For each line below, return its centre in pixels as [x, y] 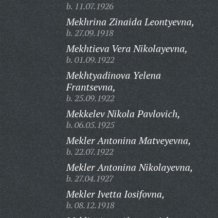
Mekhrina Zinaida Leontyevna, [130, 22]
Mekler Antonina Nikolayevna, [129, 167]
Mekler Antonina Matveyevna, [128, 140]
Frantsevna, [91, 87]
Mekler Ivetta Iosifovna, [115, 194]
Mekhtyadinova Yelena [113, 75]
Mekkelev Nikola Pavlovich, [123, 114]
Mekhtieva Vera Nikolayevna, [127, 48]
